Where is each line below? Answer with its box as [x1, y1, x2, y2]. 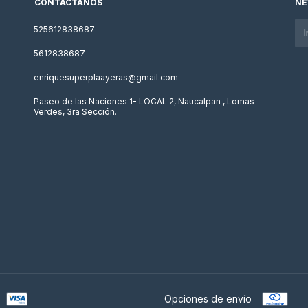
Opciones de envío [164, 293, 252, 305]
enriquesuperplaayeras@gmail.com [34, 72, 178, 82]
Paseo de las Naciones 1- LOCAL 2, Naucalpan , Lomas [34, 96, 254, 107]
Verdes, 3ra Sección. [34, 107, 117, 117]
